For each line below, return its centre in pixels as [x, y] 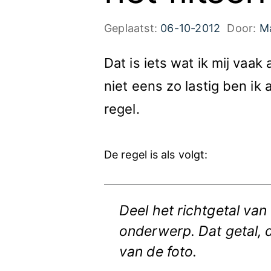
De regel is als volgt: [156, 154]
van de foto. [158, 252]
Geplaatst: [132, 28]
